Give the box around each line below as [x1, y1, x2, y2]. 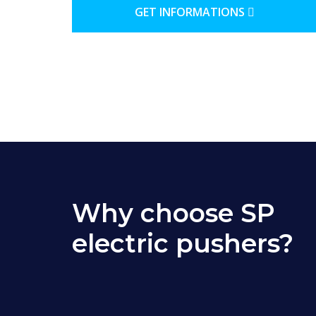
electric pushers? [72, 227, 293, 259]
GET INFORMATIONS [134, 4, 248, 20]
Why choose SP [72, 197, 275, 229]
